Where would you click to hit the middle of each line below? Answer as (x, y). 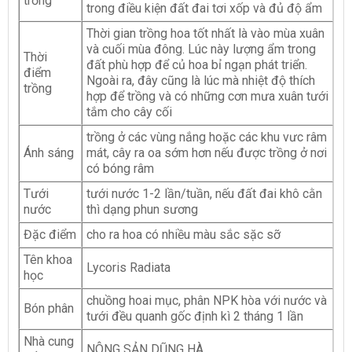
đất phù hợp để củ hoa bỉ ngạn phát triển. (197, 64)
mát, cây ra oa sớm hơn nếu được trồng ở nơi (207, 152)
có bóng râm (120, 168)
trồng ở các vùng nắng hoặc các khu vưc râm (207, 137)
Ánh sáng (49, 152)
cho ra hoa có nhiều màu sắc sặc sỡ (183, 234)
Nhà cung (49, 341)
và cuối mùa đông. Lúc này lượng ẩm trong (201, 49)
